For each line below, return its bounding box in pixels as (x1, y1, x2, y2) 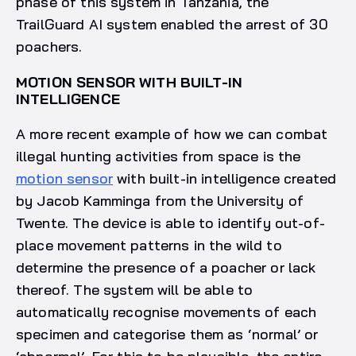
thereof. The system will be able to (16, 281, 253, 300)
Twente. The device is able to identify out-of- (16, 214, 325, 233)
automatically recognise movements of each (16, 303, 317, 322)
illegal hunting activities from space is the (16, 147, 301, 166)
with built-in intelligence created (112, 169, 337, 188)
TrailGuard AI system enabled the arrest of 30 (16, 15, 328, 34)
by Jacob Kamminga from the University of (16, 192, 304, 211)
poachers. (16, 37, 87, 56)
